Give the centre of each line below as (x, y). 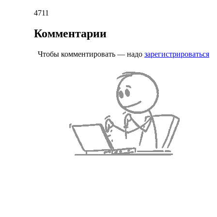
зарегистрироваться (177, 54)
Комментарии (70, 34)
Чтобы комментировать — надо (91, 54)
